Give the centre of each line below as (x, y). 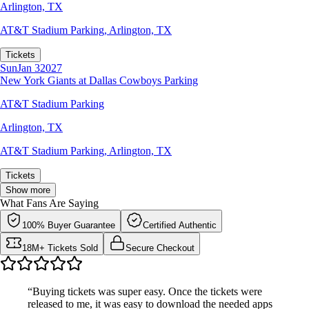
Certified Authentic (180, 225)
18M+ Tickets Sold (60, 248)
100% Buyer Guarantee (69, 225)
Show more (28, 190)
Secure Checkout (160, 248)
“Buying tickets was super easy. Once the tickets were (145, 291)
